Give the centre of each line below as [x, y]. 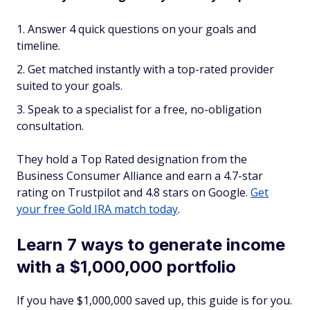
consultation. [50, 126]
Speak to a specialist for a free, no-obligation [145, 110]
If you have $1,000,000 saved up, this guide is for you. [154, 301]
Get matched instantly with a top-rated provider [151, 70]
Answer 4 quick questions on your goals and [142, 29]
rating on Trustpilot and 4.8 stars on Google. [134, 193]
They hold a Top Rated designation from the [132, 159]
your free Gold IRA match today [97, 209]
